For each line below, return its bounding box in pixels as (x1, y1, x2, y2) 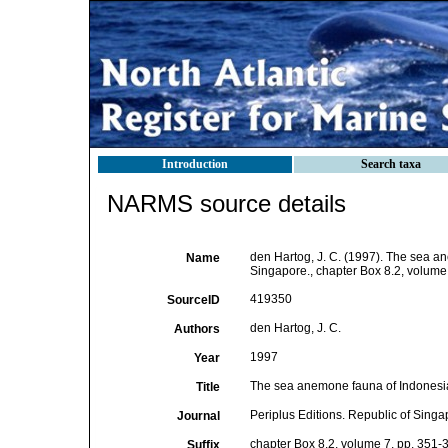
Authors (173, 322, 220, 336)
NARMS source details (107, 190, 346, 217)
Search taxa (361, 157, 421, 171)
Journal (176, 409, 220, 423)
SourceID (166, 293, 220, 307)
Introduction (162, 157, 228, 171)
